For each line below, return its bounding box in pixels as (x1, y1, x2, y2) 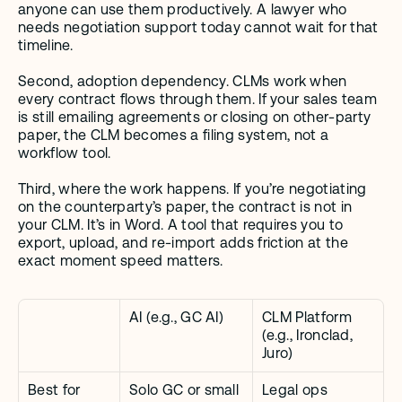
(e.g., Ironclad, (262, 327, 354, 344)
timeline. (18, 37, 73, 54)
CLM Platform (262, 309, 352, 326)
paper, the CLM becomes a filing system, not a (18, 127, 329, 144)
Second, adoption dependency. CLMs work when (18, 73, 347, 90)
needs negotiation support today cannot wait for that (18, 19, 379, 36)
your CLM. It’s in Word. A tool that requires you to (18, 216, 344, 233)
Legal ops (262, 381, 328, 398)
